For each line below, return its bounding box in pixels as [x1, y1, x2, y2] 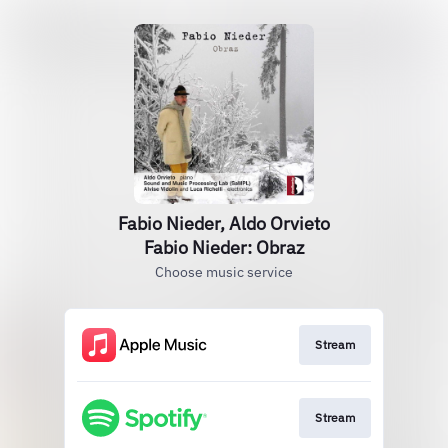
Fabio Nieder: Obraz [144, 236, 304, 259]
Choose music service [155, 263, 293, 281]
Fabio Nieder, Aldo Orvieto [118, 212, 330, 235]
